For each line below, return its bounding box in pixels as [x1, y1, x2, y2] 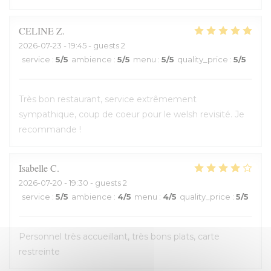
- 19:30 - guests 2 [62, 178, 127, 188]
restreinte [19, 246, 60, 257]
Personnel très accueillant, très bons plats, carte [19, 231, 220, 242]
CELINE [19, 24, 54, 37]
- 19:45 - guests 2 [62, 41, 125, 50]
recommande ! [19, 124, 81, 135]
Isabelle [19, 162, 48, 174]
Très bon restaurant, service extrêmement [19, 94, 197, 105]
